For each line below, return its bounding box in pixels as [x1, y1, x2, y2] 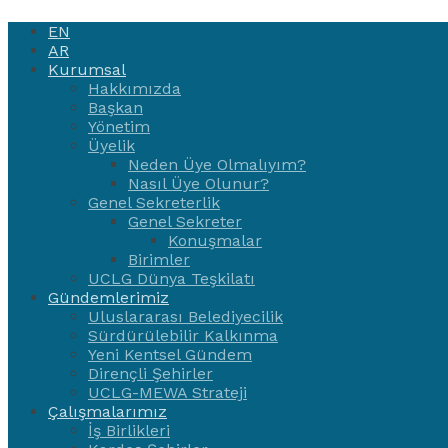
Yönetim [88, 117, 150, 136]
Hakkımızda [88, 79, 181, 98]
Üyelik [88, 136, 135, 155]
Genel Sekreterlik [88, 193, 220, 212]
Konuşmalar [168, 231, 262, 250]
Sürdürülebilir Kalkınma [88, 326, 278, 345]
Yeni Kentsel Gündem [88, 345, 252, 364]
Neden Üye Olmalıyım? [128, 155, 306, 174]
